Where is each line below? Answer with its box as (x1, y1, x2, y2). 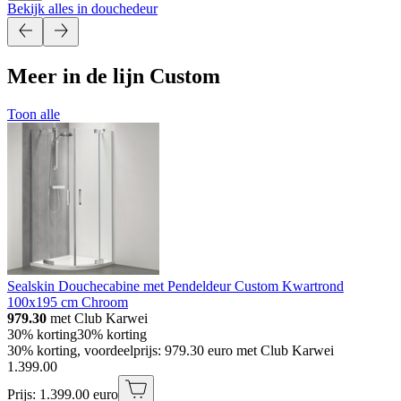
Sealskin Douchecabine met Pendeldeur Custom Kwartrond (7, 277, 344, 294)
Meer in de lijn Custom (7, 64, 220, 88)
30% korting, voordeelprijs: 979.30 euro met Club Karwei (7, 342, 334, 358)
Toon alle (7, 106, 60, 122)
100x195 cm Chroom (7, 294, 128, 310)
